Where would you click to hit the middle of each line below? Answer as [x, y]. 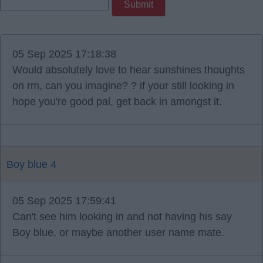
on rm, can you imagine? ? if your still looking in [123, 86]
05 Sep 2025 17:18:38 [64, 54]
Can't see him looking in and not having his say [122, 217]
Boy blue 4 [31, 164]
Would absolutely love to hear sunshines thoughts [129, 70]
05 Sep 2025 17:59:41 [64, 201]
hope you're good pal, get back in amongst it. [117, 102]
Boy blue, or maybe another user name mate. [118, 232]
